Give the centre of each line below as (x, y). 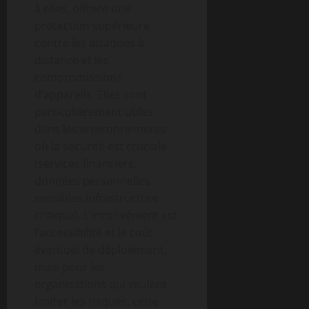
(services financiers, (86, 163)
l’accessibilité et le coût (94, 232)
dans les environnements (100, 129)
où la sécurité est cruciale (101, 146)
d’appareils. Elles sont (91, 94)
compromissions (78, 77)
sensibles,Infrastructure (97, 198)
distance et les (72, 60)
